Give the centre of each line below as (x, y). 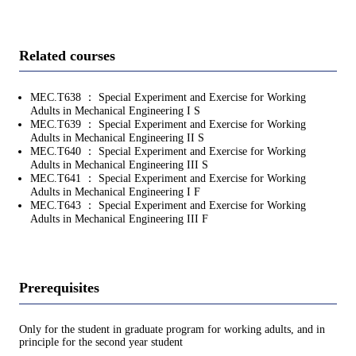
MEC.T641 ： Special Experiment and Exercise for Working (168, 179)
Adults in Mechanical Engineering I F (115, 192)
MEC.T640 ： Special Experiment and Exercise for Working (168, 152)
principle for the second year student (101, 342)
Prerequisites (59, 288)
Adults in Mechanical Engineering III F (119, 219)
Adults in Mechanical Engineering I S (115, 111)
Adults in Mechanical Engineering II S (117, 138)
